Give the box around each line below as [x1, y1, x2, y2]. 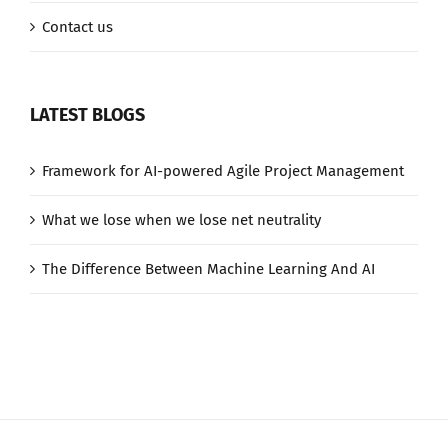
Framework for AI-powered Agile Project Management [42, 162, 404, 181]
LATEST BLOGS [30, 104, 145, 127]
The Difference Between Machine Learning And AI [42, 260, 375, 279]
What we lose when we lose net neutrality [42, 211, 321, 230]
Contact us [42, 18, 113, 37]
